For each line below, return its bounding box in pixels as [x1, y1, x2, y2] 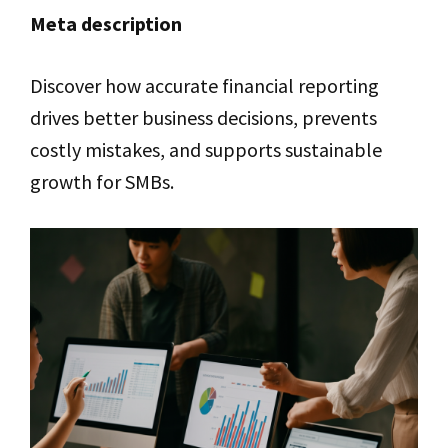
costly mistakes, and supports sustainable [30, 137, 382, 162]
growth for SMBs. [30, 169, 174, 194]
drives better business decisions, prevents [30, 105, 377, 130]
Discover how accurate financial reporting [30, 73, 379, 98]
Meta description [30, 11, 182, 36]
